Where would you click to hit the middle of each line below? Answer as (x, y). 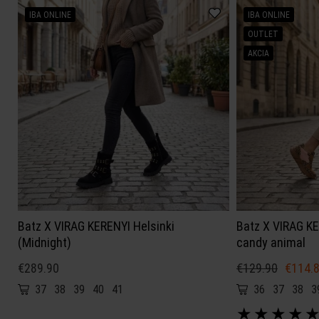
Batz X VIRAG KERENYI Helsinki (96, 226)
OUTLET (263, 33)
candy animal (271, 242)
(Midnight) (45, 242)
